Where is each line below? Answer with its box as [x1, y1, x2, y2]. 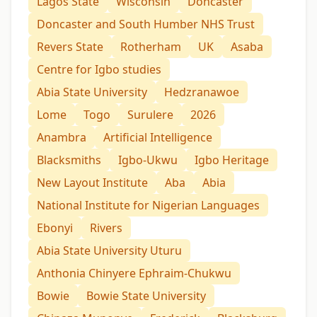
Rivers [90, 219, 122, 236]
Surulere [127, 106, 173, 122]
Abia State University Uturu [37, 242, 182, 258]
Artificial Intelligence [103, 129, 212, 145]
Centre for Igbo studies [37, 61, 161, 77]
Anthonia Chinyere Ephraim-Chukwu [37, 265, 231, 281]
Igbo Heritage [195, 151, 269, 168]
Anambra [37, 129, 86, 145]
